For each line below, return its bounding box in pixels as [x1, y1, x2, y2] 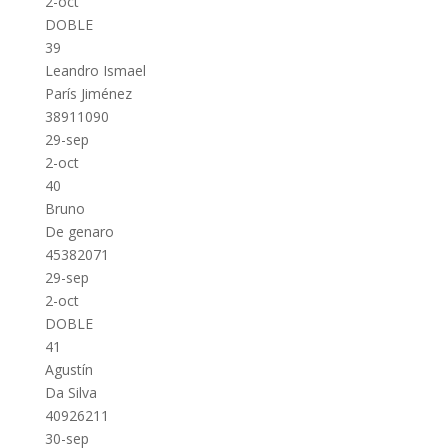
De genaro [44, 222, 114, 241]
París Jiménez [44, 84, 132, 103]
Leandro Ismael [44, 61, 146, 80]
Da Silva [44, 383, 97, 402]
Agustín [44, 360, 93, 379]
